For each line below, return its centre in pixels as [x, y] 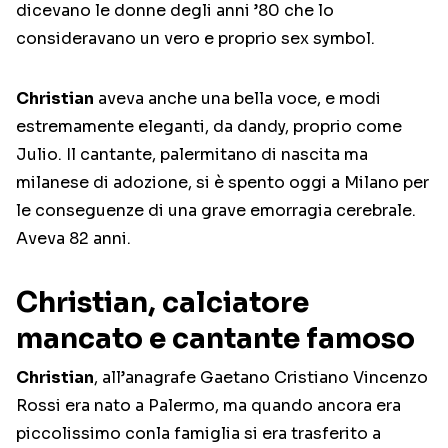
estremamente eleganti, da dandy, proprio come [209, 127]
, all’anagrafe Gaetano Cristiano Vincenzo [261, 378]
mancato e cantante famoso [215, 339]
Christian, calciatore [162, 303]
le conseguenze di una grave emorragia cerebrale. [216, 211]
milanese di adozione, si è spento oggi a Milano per [222, 183]
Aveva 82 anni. [73, 239]
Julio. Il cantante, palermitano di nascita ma [192, 155]
